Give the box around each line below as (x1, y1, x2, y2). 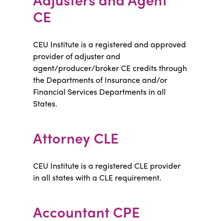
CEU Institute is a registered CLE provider (33, 160, 181, 171)
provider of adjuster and (33, 50, 121, 62)
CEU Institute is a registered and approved (33, 38, 186, 50)
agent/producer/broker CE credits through (33, 62, 187, 74)
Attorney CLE (33, 127, 119, 148)
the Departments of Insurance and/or (33, 74, 168, 85)
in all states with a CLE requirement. (33, 172, 162, 183)
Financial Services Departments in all (33, 86, 166, 97)
